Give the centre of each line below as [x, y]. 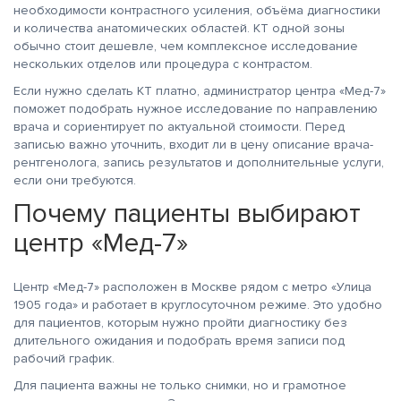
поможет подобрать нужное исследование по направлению [196, 109]
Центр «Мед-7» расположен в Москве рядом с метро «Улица [192, 287]
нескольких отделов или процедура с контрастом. [163, 64]
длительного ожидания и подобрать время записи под [179, 341]
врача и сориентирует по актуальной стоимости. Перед [179, 127]
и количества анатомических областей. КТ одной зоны [179, 28]
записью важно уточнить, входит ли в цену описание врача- [193, 145]
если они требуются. [75, 180]
